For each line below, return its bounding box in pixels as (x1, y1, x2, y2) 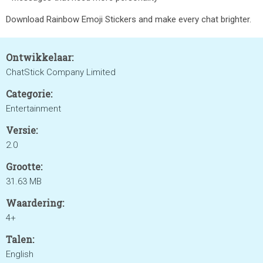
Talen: (6, 233, 34, 245)
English (6, 249, 33, 259)
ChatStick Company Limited (6, 67, 116, 77)
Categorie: (6, 87, 52, 100)
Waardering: (6, 197, 64, 209)
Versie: (6, 124, 38, 136)
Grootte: (6, 160, 42, 173)
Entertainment (6, 103, 61, 114)
